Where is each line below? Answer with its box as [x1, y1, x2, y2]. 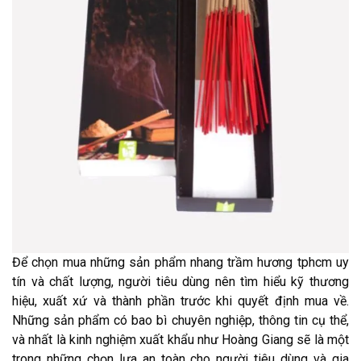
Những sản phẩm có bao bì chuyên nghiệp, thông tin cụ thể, [12, 312, 349, 328]
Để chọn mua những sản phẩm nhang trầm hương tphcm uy [12, 254, 349, 270]
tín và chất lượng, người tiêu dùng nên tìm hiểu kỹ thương [12, 273, 349, 289]
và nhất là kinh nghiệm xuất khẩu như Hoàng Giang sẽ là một [12, 331, 349, 347]
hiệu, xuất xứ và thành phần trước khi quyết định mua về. [12, 293, 349, 309]
